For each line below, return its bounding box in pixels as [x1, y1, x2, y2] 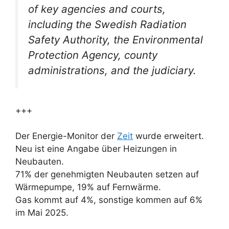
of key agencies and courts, [28, 3, 166, 16]
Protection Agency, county [28, 49, 157, 62]
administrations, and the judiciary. [28, 64, 196, 77]
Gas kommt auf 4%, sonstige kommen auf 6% [15, 194, 202, 205]
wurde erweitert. [133, 130, 204, 141]
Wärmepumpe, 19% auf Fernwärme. [15, 181, 161, 192]
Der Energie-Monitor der [15, 130, 117, 141]
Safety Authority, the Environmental [28, 33, 203, 47]
